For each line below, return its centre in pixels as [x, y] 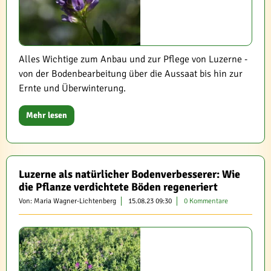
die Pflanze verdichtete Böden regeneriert [118, 187]
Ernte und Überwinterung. [72, 88]
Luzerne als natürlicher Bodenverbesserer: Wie [129, 174]
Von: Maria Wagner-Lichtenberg [67, 201]
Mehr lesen [47, 115]
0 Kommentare [206, 201]
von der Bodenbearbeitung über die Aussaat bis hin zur [131, 74]
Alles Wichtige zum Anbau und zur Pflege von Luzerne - [133, 59]
